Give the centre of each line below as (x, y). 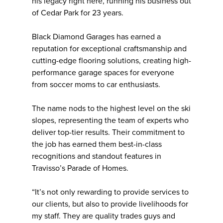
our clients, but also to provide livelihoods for (110, 204)
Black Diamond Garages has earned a (96, 37)
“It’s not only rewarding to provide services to (110, 192)
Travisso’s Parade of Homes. (80, 168)
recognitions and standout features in (97, 156)
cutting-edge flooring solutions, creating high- (111, 60)
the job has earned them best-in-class (97, 144)
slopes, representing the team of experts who (110, 120)
